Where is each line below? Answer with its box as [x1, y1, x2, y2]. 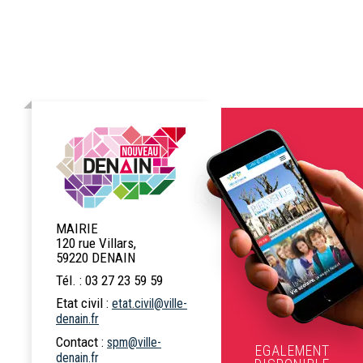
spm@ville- [107, 335, 161, 351]
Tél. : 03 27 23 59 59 [56, 272, 163, 289]
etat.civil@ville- [112, 296, 187, 312]
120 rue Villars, [56, 235, 136, 252]
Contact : [56, 334, 107, 351]
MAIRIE [56, 220, 98, 237]
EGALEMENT [254, 343, 330, 359]
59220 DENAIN [56, 250, 135, 267]
